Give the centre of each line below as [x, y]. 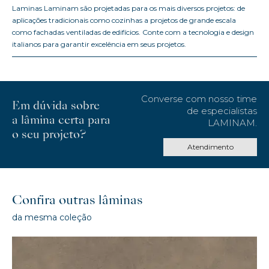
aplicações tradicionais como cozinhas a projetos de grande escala [124, 20]
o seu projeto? [49, 135]
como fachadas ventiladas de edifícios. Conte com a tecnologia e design [133, 32]
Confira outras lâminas [77, 201]
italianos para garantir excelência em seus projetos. [99, 44]
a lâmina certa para [61, 121]
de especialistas [222, 111]
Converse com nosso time [199, 99]
